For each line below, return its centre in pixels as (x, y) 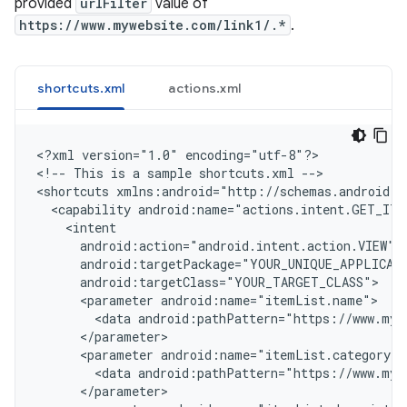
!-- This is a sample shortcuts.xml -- (180, 173)
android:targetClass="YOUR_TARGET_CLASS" (204, 282)
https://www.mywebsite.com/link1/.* (153, 25)
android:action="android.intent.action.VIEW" (216, 246)
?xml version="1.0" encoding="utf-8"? (178, 155)
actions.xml (204, 88)
